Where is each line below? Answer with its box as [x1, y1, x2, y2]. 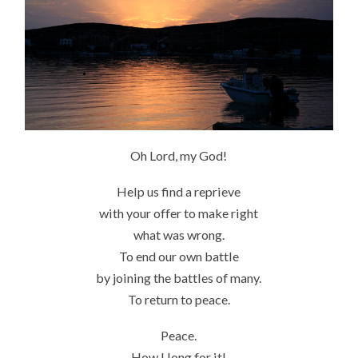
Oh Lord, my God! [130, 148, 228, 164]
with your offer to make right [99, 205, 259, 221]
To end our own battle [118, 248, 239, 264]
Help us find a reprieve [117, 183, 241, 199]
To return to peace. [127, 291, 230, 307]
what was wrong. [133, 226, 225, 242]
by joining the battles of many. [96, 269, 262, 285]
